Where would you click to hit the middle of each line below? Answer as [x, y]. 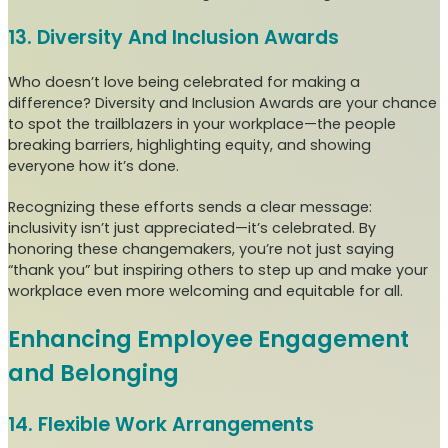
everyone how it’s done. [95, 166]
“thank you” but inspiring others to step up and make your [218, 270]
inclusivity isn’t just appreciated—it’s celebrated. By [192, 228]
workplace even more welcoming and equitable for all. [205, 291]
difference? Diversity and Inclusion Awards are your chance [222, 103]
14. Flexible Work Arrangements [161, 425]
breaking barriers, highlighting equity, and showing [189, 145]
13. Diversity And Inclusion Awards [173, 38]
